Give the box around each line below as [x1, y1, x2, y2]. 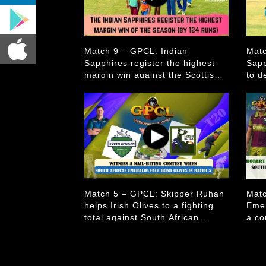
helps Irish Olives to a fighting [84, 201, 214, 210]
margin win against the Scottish [84, 70, 220, 80]
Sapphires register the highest [84, 58, 215, 68]
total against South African [84, 213, 199, 222]
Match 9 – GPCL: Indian [84, 46, 188, 56]
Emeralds [84, 224, 125, 234]
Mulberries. [84, 82, 133, 91]
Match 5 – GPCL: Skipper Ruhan [84, 189, 224, 198]
